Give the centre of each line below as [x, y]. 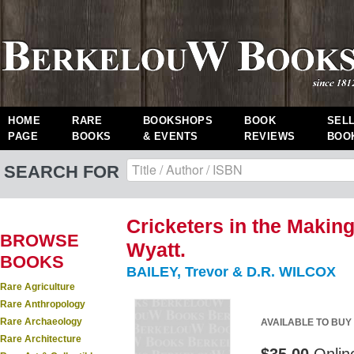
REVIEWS [270, 136]
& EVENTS [170, 136]
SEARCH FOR [62, 172]
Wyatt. [156, 250]
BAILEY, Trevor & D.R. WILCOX [231, 272]
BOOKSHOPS [177, 121]
